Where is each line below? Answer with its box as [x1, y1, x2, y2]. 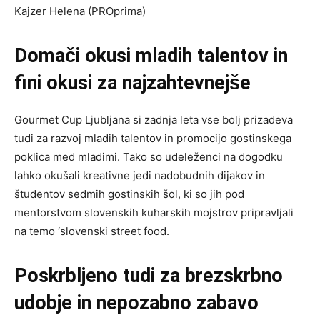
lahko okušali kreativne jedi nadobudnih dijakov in [14, 169, 265, 183]
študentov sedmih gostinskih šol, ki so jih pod [14, 187, 244, 201]
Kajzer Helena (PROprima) [14, 4, 146, 19]
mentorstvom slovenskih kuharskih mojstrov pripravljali [14, 206, 294, 220]
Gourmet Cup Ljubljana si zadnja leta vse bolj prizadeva [14, 113, 293, 127]
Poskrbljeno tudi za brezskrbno [14, 264, 283, 288]
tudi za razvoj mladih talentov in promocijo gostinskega [14, 131, 291, 146]
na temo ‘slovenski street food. [14, 224, 169, 239]
